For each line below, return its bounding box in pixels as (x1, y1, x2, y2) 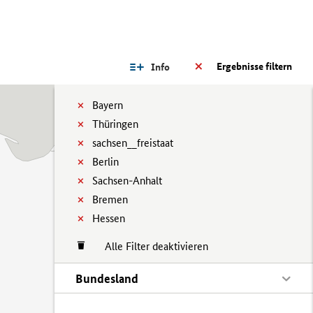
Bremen (92, 193, 128, 206)
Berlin (92, 155, 119, 168)
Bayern (92, 99, 123, 112)
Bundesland (75, 271, 138, 286)
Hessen (92, 212, 125, 225)
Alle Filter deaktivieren (91, 240, 208, 253)
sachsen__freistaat (92, 136, 173, 150)
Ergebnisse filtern (217, 60, 292, 73)
